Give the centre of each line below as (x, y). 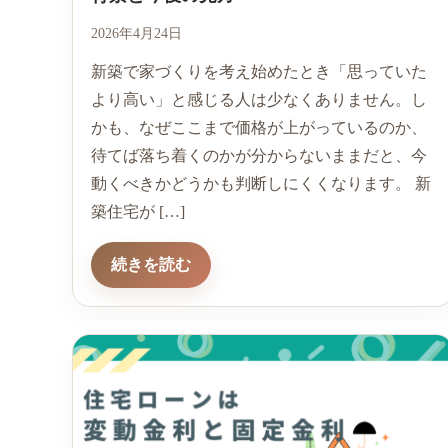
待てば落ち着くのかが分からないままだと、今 (259, 156)
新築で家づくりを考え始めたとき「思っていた (259, 72)
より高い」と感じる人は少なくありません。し (259, 100)
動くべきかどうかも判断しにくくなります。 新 (261, 184)
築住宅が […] (138, 212)
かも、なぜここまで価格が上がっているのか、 (259, 128)
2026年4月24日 (136, 34)
